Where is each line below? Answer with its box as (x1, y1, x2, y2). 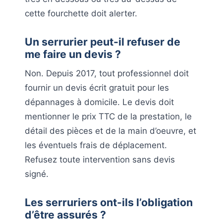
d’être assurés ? (25, 208, 106, 221)
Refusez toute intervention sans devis (25, 154, 175, 165)
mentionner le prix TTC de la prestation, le (25, 111, 192, 121)
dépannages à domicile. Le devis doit (25, 97, 174, 107)
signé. (25, 168, 49, 179)
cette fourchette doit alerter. (25, 8, 137, 18)
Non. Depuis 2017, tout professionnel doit (25, 68, 189, 78)
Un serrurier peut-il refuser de (25, 35, 180, 48)
